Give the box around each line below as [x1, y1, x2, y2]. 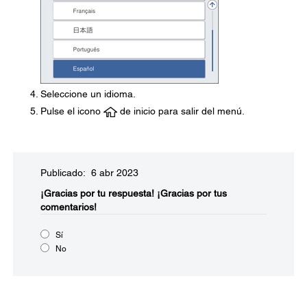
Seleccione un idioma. [40, 88, 136, 100]
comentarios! [40, 201, 97, 213]
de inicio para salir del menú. [117, 106, 245, 117]
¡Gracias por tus [157, 188, 227, 199]
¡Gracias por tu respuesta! [40, 188, 154, 199]
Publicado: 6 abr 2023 [40, 167, 138, 179]
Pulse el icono [40, 106, 103, 117]
